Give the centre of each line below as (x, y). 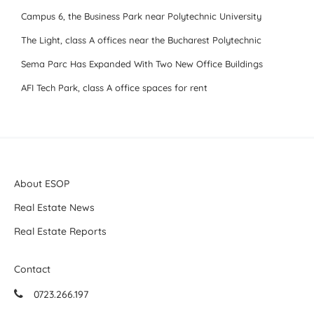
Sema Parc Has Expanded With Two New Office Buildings (142, 64)
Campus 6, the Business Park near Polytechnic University (141, 16)
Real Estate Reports (60, 231)
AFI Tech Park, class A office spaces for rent (114, 88)
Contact (32, 269)
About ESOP (42, 184)
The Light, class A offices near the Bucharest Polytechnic (141, 40)
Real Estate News (54, 207)
